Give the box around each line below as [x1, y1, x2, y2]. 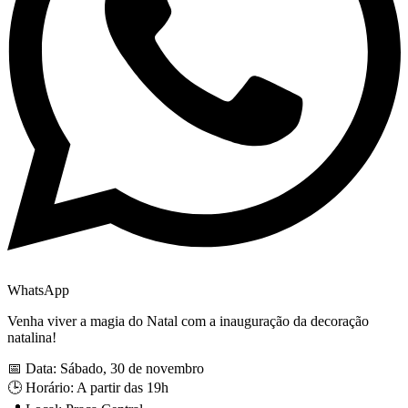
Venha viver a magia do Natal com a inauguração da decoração [7, 313, 369, 330]
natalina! [7, 330, 56, 346]
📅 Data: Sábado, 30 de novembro [7, 361, 204, 377]
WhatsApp [7, 282, 69, 299]
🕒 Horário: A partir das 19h [7, 380, 168, 396]
